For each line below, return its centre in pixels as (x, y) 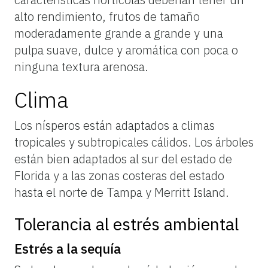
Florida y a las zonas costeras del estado (119, 175)
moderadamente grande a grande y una (119, 33)
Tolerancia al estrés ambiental (127, 224)
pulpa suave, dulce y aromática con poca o (126, 50)
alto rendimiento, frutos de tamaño (107, 16)
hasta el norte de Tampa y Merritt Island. (122, 192)
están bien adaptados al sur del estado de (123, 159)
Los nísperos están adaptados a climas (115, 125)
